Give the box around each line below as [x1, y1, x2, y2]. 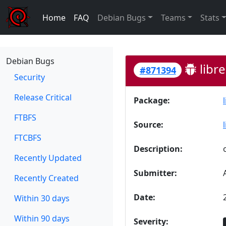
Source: [134, 119, 163, 131]
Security [14, 72, 45, 83]
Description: [134, 143, 183, 155]
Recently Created [14, 173, 79, 184]
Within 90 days [14, 213, 70, 224]
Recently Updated [14, 152, 82, 163]
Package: [134, 95, 170, 106]
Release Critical [14, 92, 72, 103]
